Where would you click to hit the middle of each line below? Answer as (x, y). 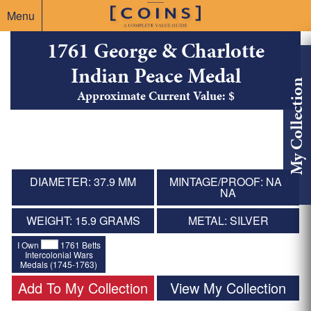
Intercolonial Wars (59, 254)
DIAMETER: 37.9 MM (83, 182)
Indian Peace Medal (155, 76)
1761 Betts (79, 244)
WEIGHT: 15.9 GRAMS (83, 221)
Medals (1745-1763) (59, 264)
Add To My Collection (83, 287)
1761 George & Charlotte (155, 51)
